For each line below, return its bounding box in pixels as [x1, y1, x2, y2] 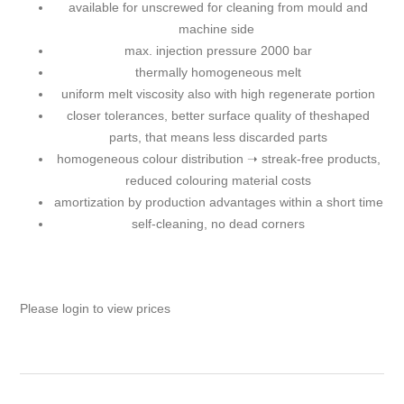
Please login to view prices [20, 301, 171, 317]
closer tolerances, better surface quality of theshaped [67, 108, 370, 124]
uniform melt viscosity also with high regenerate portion [61, 87, 375, 102]
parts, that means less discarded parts [109, 130, 327, 145]
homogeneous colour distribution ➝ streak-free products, [56, 151, 381, 167]
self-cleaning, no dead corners [132, 216, 305, 232]
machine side [179, 22, 258, 37]
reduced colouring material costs [125, 173, 311, 188]
